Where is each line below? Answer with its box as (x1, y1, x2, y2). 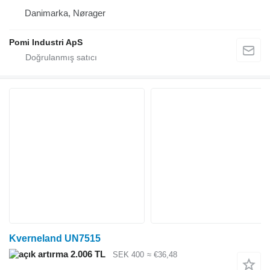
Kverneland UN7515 (9, 233, 101, 243)
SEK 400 (113, 250, 144, 259)
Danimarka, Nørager (25, 7, 105, 18)
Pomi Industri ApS (9, 37, 83, 47)
